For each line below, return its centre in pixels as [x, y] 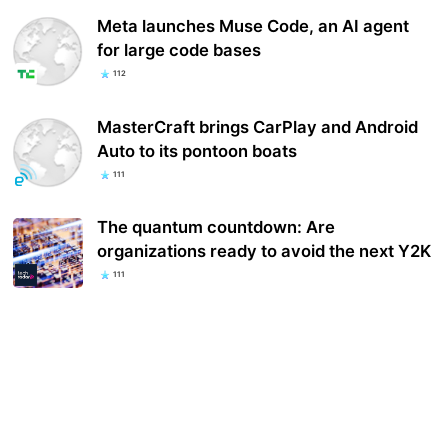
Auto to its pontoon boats [197, 150]
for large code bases [179, 50]
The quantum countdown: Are [216, 226]
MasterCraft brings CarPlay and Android [258, 126]
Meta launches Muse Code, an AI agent [253, 26]
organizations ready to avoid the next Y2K [264, 250]
